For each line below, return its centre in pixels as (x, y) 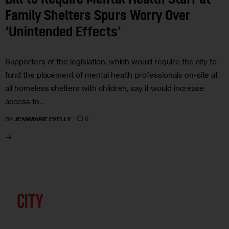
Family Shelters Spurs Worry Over (98, 17)
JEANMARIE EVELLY (43, 119)
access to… (25, 101)
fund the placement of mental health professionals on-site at (112, 75)
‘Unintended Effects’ (63, 33)
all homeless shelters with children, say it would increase (105, 88)
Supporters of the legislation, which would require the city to (111, 61)
